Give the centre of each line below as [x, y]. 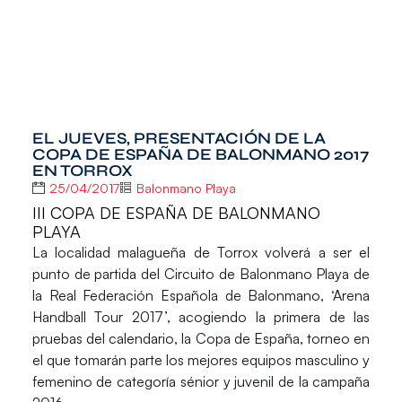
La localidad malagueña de [124, 253]
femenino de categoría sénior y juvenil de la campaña [201, 382]
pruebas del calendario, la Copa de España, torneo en [201, 339]
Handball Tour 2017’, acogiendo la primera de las [201, 317]
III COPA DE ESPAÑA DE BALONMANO [176, 213]
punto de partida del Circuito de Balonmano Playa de [201, 274]
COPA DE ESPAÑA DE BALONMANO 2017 [200, 154]
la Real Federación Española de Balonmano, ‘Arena [201, 296]
